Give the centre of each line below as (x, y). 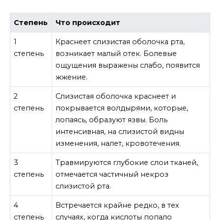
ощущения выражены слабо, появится (128, 65)
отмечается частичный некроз (112, 174)
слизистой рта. (83, 186)
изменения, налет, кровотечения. (118, 143)
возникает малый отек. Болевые (116, 53)
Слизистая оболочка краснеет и (116, 96)
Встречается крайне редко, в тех (118, 205)
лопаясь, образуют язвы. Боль (112, 120)
